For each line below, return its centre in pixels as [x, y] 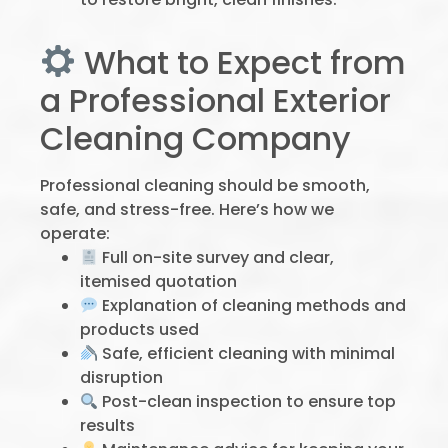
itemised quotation [158, 281]
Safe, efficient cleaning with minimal [247, 353]
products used [139, 329]
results [107, 425]
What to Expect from [241, 62]
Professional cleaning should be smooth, [205, 185]
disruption [121, 377]
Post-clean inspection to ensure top [247, 401]
